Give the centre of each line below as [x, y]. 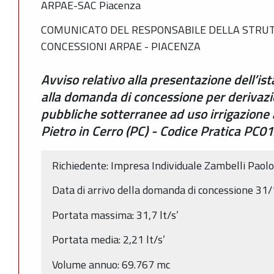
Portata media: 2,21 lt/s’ [109, 240]
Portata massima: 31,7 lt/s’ [115, 215]
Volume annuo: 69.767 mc [111, 264]
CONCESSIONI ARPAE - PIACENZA [121, 46]
